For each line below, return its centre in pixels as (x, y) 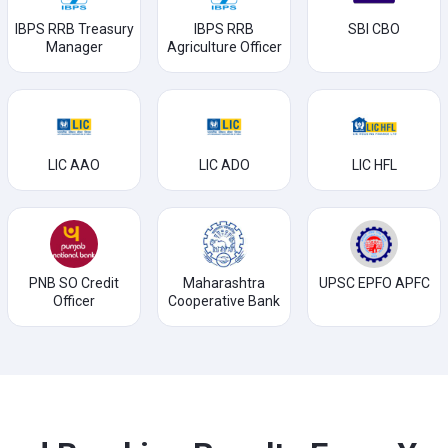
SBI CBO (374, 29)
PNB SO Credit (74, 283)
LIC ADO (224, 165)
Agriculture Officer (224, 47)
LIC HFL (374, 165)
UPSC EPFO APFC (374, 283)
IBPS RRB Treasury (74, 29)
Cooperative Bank (224, 301)
